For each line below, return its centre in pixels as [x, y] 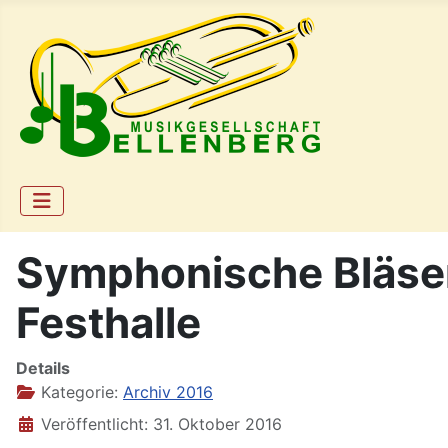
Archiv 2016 [168, 392]
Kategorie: [79, 392]
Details [43, 368]
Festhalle [108, 322]
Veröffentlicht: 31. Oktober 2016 [161, 424]
